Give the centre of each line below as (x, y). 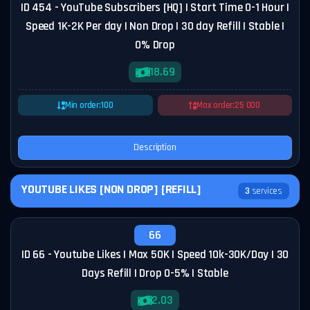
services (266, 191)
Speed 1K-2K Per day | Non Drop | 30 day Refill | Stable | (155, 26)
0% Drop (155, 45)
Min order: (83, 105)
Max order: (216, 105)
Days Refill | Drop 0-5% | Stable (155, 273)
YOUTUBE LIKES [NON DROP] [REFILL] (111, 189)
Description (155, 147)
